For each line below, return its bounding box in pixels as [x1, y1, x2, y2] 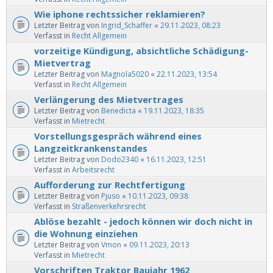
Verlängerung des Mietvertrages [34, 93, 183, 106]
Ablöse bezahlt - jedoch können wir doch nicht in [34, 215, 252, 228]
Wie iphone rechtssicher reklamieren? [34, 8, 205, 21]
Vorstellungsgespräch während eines [34, 130, 202, 143]
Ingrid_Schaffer [101, 20, 152, 31]
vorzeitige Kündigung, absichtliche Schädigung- [34, 44, 249, 57]
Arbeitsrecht [72, 165, 115, 175]
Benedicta [101, 105, 136, 116]
